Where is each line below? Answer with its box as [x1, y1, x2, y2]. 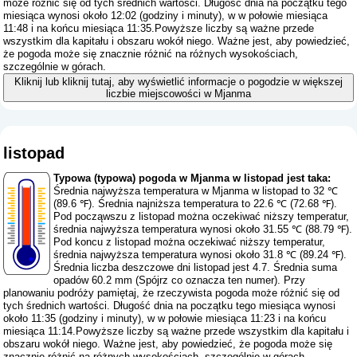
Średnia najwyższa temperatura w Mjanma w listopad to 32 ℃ [53, 185, 339, 198]
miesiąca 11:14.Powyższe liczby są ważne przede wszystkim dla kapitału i [3, 325, 350, 338]
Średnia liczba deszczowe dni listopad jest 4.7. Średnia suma [53, 261, 338, 274]
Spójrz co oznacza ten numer [139, 274, 275, 287]
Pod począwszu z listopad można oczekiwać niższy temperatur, [53, 210, 350, 223]
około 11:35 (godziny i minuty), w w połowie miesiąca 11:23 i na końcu [3, 312, 327, 325]
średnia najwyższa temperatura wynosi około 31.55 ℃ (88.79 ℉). [53, 223, 353, 236]
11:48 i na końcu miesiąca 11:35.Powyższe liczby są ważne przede [3, 22, 315, 35]
